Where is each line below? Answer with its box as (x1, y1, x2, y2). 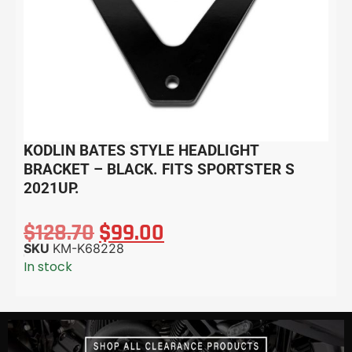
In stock (24, 257, 72, 276)
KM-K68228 (53, 240, 124, 256)
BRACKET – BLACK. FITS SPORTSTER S (24, 160, 295, 179)
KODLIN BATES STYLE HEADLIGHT (24, 141, 259, 160)
